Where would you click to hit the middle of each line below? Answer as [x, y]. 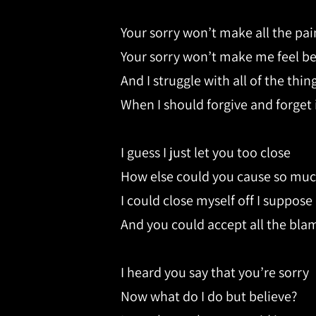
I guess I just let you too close [206, 153]
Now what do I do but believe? [209, 297]
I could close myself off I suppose [217, 201]
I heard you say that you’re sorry [215, 273]
